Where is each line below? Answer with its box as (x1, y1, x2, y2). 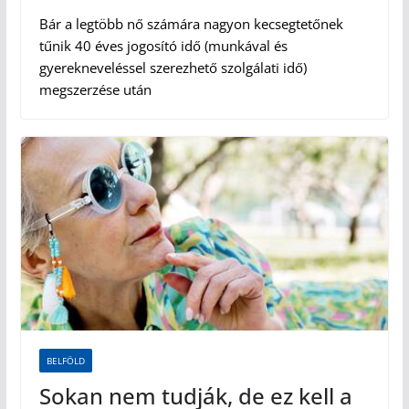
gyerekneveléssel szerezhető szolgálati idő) (38, 58, 307, 78)
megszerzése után (38, 80, 152, 100)
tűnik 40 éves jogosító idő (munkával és (38, 37, 288, 56)
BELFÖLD (46, 353, 85, 367)
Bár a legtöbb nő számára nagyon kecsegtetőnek (38, 15, 343, 34)
